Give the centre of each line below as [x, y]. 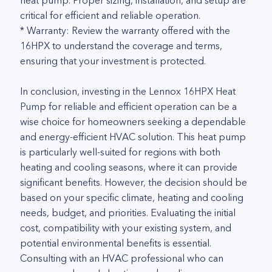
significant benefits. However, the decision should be [134, 182]
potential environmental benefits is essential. [116, 243]
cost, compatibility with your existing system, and [126, 228]
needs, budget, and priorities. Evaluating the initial [128, 212]
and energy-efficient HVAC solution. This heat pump [133, 137]
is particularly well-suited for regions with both [120, 152]
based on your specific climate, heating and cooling [132, 197]
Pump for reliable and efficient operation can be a [128, 106]
